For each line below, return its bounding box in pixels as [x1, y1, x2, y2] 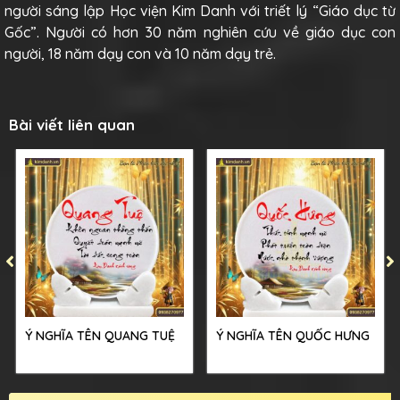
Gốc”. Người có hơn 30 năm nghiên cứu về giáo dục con [4, 22, 396, 41]
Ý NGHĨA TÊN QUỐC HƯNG [216, 327, 370, 344]
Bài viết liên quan [9, 115, 135, 135]
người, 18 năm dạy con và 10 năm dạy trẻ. [4, 44, 276, 62]
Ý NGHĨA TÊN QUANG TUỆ [25, 327, 175, 344]
